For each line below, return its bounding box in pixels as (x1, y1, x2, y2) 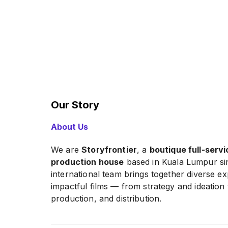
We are (51, 145, 82, 155)
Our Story (51, 99, 99, 111)
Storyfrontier (81, 145, 137, 155)
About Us (51, 122, 88, 132)
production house (51, 157, 124, 167)
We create (51, 214, 94, 224)
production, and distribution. (51, 193, 162, 204)
